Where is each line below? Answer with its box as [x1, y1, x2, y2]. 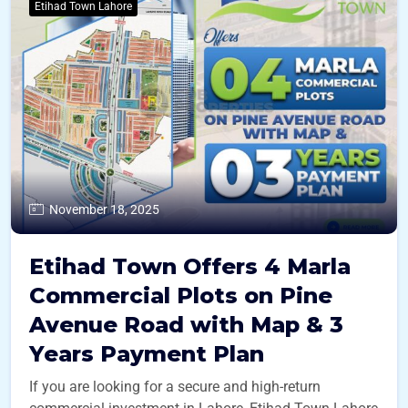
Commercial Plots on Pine [29, 281, 332, 309]
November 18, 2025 [49, 201, 159, 217]
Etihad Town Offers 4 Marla [29, 252, 351, 280]
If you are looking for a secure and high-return [29, 377, 321, 395]
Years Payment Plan [29, 340, 264, 367]
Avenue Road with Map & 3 [29, 311, 343, 338]
